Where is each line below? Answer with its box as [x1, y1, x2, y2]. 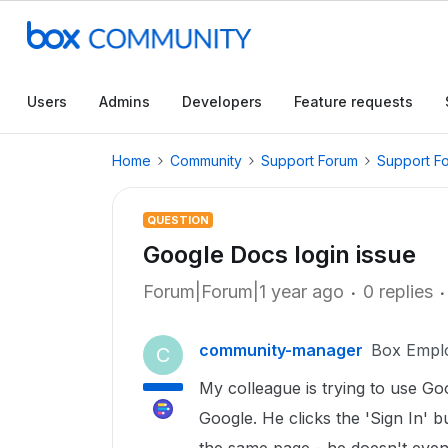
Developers [182, 93, 262, 110]
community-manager [199, 340, 363, 360]
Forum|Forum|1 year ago [143, 281, 344, 302]
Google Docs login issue [143, 240, 416, 269]
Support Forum [261, 152, 358, 169]
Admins [99, 93, 150, 110]
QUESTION [147, 213, 209, 227]
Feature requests [294, 93, 413, 110]
